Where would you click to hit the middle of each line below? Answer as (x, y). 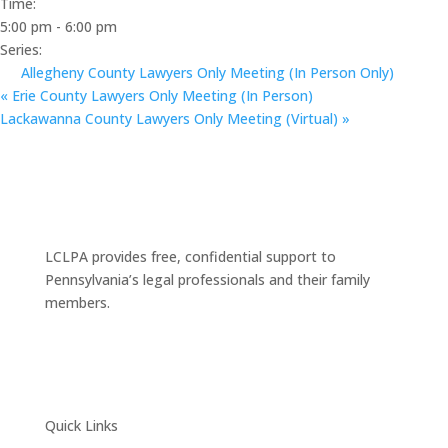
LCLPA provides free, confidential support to (190, 256)
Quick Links (81, 425)
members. (77, 302)
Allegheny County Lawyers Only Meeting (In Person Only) (207, 72)
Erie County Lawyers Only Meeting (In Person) (160, 95)
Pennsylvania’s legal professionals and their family (207, 279)
